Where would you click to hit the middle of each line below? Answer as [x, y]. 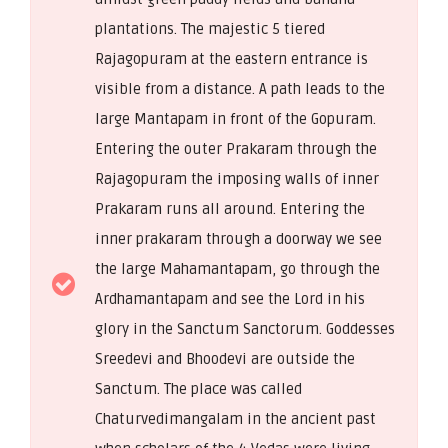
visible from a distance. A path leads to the [240, 88]
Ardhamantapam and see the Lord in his [230, 298]
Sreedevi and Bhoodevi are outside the [225, 358]
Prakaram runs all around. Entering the [230, 208]
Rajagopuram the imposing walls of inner [237, 178]
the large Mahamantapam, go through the [237, 268]
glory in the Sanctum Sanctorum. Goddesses [245, 328]
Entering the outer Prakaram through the [236, 148]
